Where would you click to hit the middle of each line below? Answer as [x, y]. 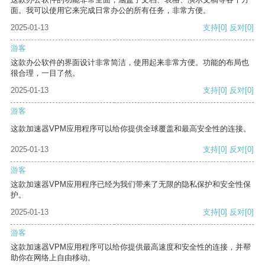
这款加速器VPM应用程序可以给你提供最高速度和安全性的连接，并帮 [131, 247]
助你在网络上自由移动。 [53, 258]
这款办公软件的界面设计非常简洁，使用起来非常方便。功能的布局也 [130, 63]
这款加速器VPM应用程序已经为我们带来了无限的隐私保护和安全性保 [131, 185]
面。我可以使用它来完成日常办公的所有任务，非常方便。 [111, 11]
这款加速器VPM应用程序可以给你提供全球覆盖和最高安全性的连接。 [131, 129]
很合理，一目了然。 [45, 73]
